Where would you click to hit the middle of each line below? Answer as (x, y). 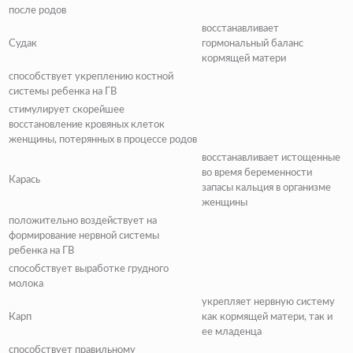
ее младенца (232, 332)
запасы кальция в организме (266, 188)
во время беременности (257, 173)
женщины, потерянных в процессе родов (103, 139)
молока (26, 284)
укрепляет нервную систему (268, 302)
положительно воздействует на (83, 221)
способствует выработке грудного (89, 269)
